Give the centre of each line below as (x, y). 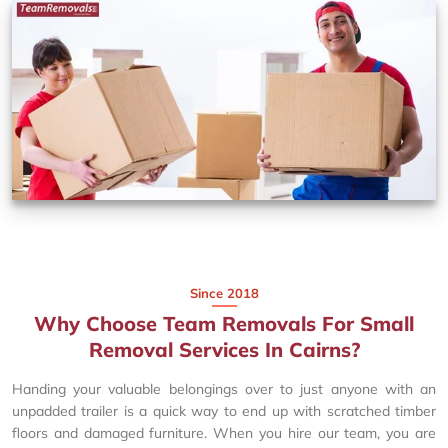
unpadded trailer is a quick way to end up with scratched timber (224, 410)
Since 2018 (224, 292)
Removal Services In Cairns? (224, 349)
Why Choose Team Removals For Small (224, 323)
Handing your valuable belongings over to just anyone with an (224, 388)
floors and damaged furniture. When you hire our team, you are (224, 432)
